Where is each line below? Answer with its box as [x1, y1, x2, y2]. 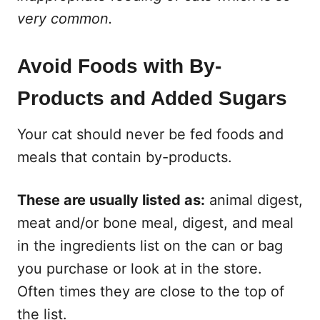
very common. [17, 9, 113, 27]
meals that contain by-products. [17, 148, 232, 166]
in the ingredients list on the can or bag [17, 236, 283, 254]
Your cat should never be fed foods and [17, 125, 284, 143]
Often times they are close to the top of [17, 282, 284, 300]
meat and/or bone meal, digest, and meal [17, 214, 294, 231]
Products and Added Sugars [17, 86, 287, 109]
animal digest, [205, 191, 303, 209]
